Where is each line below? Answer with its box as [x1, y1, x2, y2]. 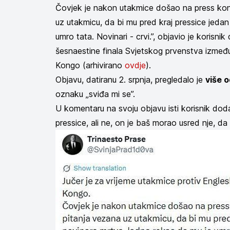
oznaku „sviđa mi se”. [55, 89, 135, 99]
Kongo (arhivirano [55, 60, 125, 70]
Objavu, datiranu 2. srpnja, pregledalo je [55, 74, 205, 85]
